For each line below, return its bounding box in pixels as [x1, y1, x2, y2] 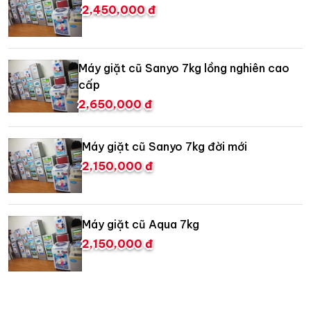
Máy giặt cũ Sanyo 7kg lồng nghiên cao [78, 60, 289, 75]
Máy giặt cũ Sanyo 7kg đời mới [82, 139, 247, 153]
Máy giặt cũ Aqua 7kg [82, 217, 199, 232]
